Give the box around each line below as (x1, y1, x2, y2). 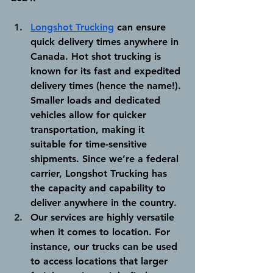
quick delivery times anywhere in (30, 35, 182, 48)
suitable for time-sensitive (30, 138, 150, 150)
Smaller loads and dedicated (30, 94, 163, 106)
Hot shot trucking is (68, 50, 164, 62)
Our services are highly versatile (30, 211, 177, 223)
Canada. (30, 50, 68, 62)
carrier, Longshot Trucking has (30, 167, 170, 179)
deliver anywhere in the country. (30, 196, 180, 208)
